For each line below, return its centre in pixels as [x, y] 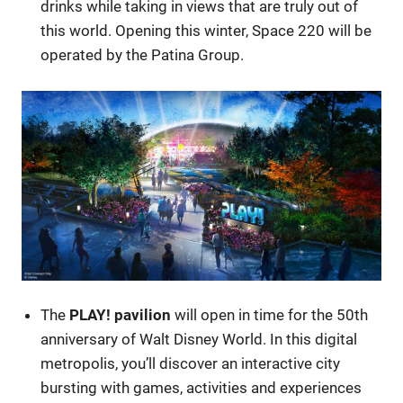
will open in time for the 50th [270, 315]
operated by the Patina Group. [143, 55]
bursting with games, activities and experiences [201, 388]
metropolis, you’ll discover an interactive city [191, 364]
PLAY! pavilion [119, 315]
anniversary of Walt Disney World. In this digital [199, 340]
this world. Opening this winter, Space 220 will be [206, 31]
